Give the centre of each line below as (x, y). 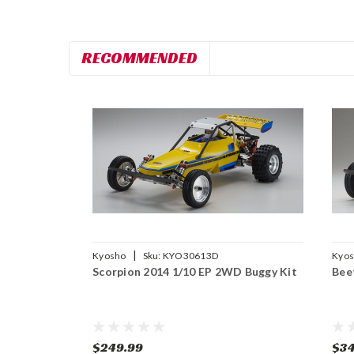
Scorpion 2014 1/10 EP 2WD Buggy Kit (195, 272)
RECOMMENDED (139, 57)
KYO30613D (190, 256)
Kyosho (109, 256)
